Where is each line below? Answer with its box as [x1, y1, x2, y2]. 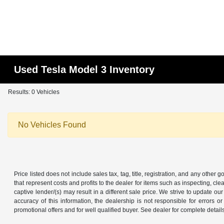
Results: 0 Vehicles [8, 88, 59, 95]
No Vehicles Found [18, 120, 86, 129]
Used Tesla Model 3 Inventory [14, 64, 155, 75]
